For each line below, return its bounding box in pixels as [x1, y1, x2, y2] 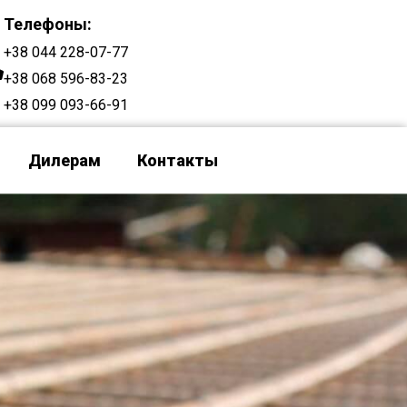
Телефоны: [4, 15, 92, 34]
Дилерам [28, 151, 101, 170]
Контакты [137, 151, 218, 170]
